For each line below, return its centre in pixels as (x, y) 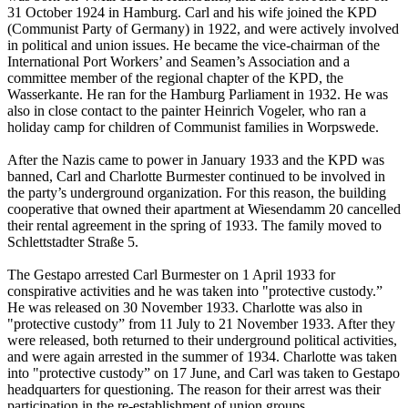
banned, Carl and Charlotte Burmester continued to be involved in (196, 177)
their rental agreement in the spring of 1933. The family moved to (194, 226)
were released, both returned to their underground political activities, (202, 341)
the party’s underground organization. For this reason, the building (197, 193)
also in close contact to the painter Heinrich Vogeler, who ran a (187, 111)
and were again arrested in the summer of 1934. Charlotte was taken (202, 357)
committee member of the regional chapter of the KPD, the (175, 78)
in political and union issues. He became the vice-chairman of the (194, 46)
